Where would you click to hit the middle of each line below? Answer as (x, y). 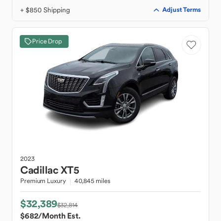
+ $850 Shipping (45, 10)
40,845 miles (92, 181)
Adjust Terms (182, 10)
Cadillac (39, 170)
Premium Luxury (43, 181)
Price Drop (47, 41)
